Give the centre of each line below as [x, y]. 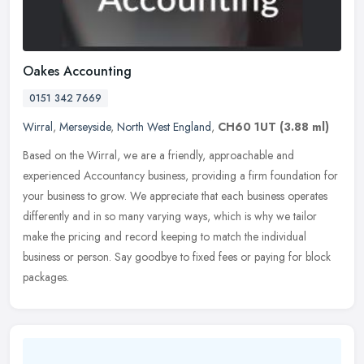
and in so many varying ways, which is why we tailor [195, 217]
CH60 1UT [247, 127]
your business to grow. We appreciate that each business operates [175, 196]
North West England [164, 127]
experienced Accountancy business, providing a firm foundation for [180, 176]
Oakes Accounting [77, 71]
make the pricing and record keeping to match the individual [165, 237]
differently [46, 217]
